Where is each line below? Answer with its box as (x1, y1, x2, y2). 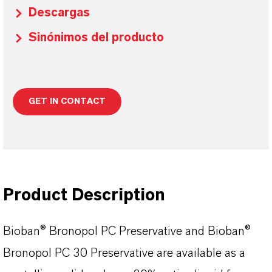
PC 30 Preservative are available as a (52, 247, 245, 259)
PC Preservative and (98, 225, 208, 237)
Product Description (3, 187, 165, 204)
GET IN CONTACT (29, 97, 106, 106)
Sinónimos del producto (29, 32, 164, 44)
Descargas (29, 7, 90, 19)
